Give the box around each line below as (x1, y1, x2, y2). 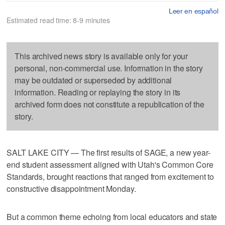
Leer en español (168, 7, 218, 15)
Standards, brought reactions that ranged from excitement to (7, 170, 214, 182)
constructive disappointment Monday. (7, 182, 136, 194)
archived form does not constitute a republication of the (15, 98, 204, 110)
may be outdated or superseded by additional (15, 74, 172, 86)
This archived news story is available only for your (15, 50, 188, 62)
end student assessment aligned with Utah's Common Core (7, 158, 213, 170)
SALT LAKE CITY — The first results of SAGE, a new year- (7, 146, 210, 158)
